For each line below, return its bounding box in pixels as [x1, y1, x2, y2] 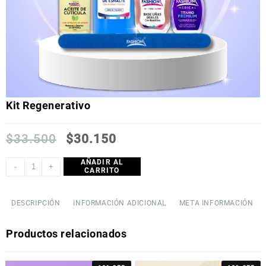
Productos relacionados [6, 227, 126, 240]
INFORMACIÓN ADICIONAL [73, 198, 167, 207]
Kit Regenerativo [6, 99, 90, 112]
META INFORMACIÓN [179, 198, 254, 207]
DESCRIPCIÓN [11, 198, 61, 207]
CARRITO [84, 166, 120, 175]
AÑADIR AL [80, 158, 124, 167]
